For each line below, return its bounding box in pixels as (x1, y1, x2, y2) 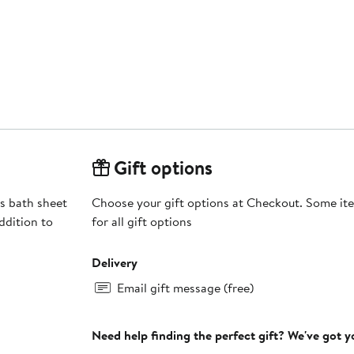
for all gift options (91, 213, 192, 231)
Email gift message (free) (116, 279, 254, 297)
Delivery (91, 254, 137, 272)
